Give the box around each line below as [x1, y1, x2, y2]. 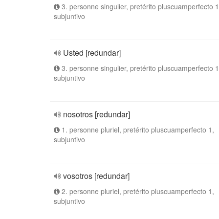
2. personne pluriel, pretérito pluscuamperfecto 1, [60, 186, 214, 196]
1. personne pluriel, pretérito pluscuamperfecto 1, [60, 125, 214, 134]
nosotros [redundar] [63, 109, 130, 120]
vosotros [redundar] [63, 170, 130, 181]
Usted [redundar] [63, 47, 121, 58]
